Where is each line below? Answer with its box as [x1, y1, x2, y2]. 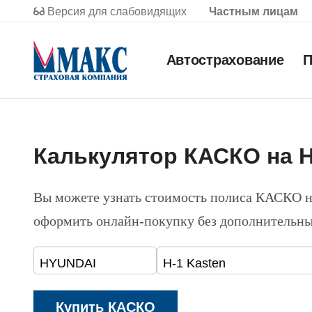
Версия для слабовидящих [47, 5, 187, 17]
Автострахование [166, 52, 284, 68]
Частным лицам [209, 6, 298, 17]
